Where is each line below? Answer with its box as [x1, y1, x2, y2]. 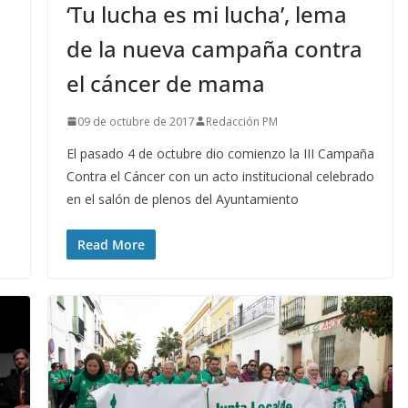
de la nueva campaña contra [66, 33, 362, 64]
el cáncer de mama [66, 67, 265, 98]
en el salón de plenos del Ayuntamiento [66, 189, 299, 208]
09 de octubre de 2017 [76, 113, 195, 129]
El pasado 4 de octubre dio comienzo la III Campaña [66, 144, 374, 162]
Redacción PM [205, 113, 278, 129]
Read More [76, 235, 145, 253]
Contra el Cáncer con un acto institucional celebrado [66, 167, 374, 185]
